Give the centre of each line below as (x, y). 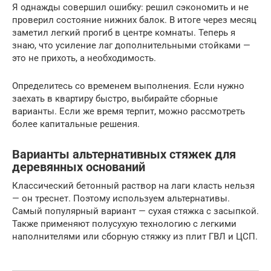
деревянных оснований (79, 168)
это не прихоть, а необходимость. (84, 58)
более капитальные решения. (76, 124)
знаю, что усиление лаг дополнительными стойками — (131, 45)
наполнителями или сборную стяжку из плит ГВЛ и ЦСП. (135, 237)
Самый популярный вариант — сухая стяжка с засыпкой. (135, 211)
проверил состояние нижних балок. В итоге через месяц (134, 20)
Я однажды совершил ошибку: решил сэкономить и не (130, 7)
